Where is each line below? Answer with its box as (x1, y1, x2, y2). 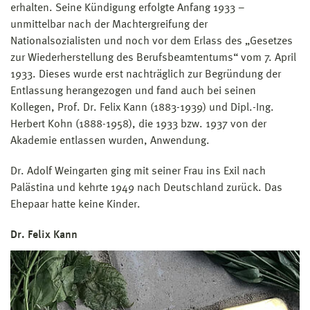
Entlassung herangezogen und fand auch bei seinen (10, 85, 256, 97)
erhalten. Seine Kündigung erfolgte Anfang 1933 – (10, 2, 245, 14)
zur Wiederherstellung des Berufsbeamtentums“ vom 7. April (10, 52, 296, 64)
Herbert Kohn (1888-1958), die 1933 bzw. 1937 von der (10, 118, 266, 130)
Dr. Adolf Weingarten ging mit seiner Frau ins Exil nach (10, 165, 266, 177)
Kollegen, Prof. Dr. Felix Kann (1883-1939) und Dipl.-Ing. (10, 102, 274, 113)
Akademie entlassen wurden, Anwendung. (10, 135, 210, 147)
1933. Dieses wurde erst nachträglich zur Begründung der (10, 69, 281, 80)
